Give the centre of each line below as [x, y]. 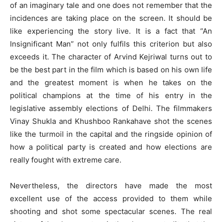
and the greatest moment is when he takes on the [111, 82]
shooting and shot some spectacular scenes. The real [111, 211]
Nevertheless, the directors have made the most [111, 185]
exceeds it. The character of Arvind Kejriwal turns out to [111, 56]
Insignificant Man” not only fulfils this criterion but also [111, 44]
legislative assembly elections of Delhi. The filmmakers [111, 108]
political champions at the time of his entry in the [111, 95]
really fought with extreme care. [66, 160]
